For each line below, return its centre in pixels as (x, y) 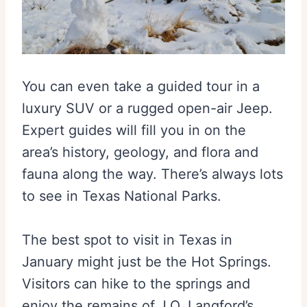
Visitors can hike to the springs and (136, 284)
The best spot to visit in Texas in (127, 240)
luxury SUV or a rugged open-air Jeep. (147, 109)
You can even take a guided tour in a (141, 87)
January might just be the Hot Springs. (147, 262)
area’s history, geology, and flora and (140, 152)
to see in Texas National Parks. (122, 196)
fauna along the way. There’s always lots (152, 174)
